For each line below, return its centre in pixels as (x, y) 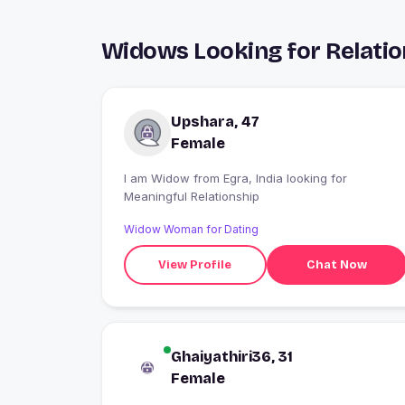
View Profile (195, 264)
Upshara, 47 (215, 122)
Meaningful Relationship (192, 197)
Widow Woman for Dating (191, 230)
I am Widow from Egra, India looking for (159, 179)
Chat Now (336, 264)
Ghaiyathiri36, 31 (232, 357)
